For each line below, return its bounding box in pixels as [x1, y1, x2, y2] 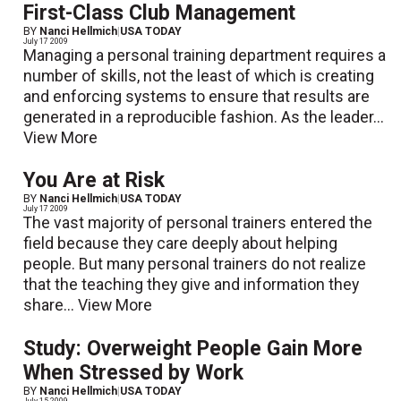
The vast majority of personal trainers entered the [23, 214, 373, 233]
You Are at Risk [23, 168, 166, 193]
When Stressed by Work [23, 360, 244, 385]
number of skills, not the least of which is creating [23, 67, 375, 86]
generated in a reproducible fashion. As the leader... [23, 108, 385, 127]
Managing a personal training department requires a [23, 47, 387, 65]
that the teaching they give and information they [23, 276, 360, 294]
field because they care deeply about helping [23, 235, 338, 253]
